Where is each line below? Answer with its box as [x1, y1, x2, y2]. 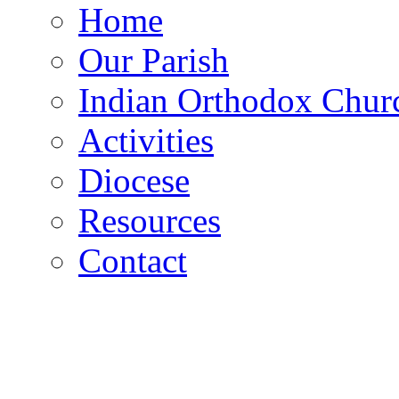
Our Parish [78, 40, 229, 79]
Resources [78, 200, 221, 240]
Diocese [78, 160, 190, 199]
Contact [78, 240, 187, 280]
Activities [78, 120, 214, 159]
